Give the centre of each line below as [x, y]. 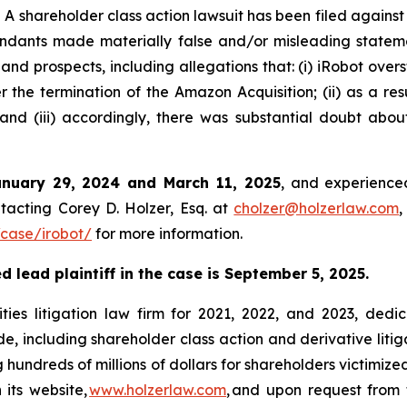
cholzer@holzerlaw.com [317, 208]
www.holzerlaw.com [158, 389]
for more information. [167, 233]
